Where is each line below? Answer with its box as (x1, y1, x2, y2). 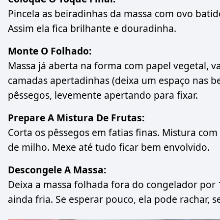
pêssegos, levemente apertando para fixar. (8, 88, 198, 102)
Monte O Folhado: (8, 44, 91, 58)
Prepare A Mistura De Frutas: (8, 111, 144, 125)
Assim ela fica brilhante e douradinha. (8, 22, 176, 35)
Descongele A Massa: (8, 163, 106, 177)
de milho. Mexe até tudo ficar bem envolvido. (8, 140, 210, 154)
